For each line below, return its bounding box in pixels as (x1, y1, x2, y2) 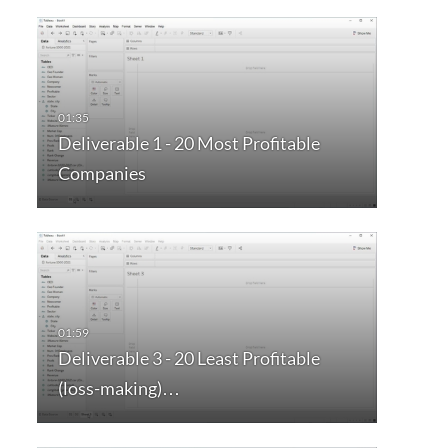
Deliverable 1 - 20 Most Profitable (57, 132, 320, 155)
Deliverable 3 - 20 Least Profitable (57, 347, 320, 370)
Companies (57, 162, 146, 185)
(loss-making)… (57, 377, 180, 400)
